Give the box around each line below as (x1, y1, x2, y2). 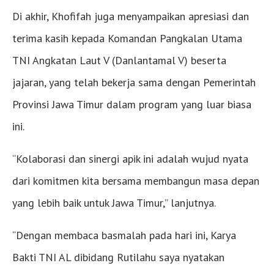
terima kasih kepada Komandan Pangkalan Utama (12, 31, 242, 46)
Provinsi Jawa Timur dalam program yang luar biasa (12, 97, 251, 112)
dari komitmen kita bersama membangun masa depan (12, 174, 259, 188)
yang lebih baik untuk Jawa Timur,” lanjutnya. (12, 196, 216, 210)
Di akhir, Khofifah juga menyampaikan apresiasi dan (12, 9, 249, 24)
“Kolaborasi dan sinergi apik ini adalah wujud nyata (12, 152, 248, 166)
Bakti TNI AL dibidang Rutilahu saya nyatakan (12, 250, 224, 265)
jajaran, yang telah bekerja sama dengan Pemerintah (12, 75, 256, 90)
